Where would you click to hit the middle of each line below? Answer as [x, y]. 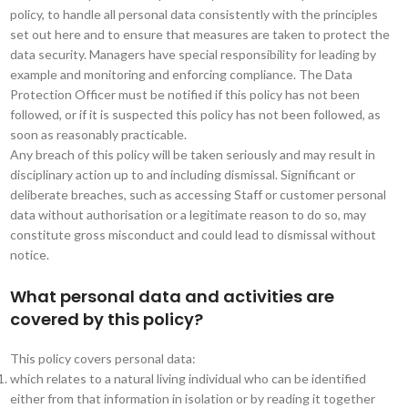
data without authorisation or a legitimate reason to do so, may [188, 214]
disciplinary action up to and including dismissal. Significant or [182, 174]
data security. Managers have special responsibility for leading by [193, 54]
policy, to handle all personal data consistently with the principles [194, 14]
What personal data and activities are [172, 296]
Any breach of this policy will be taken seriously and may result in [192, 154]
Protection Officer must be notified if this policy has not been [184, 94]
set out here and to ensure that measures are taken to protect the [199, 34]
